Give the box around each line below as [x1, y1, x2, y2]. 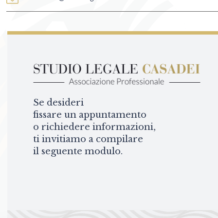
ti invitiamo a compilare [33, 133, 143, 145]
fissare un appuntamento [33, 109, 146, 121]
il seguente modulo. [33, 145, 123, 157]
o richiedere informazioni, [33, 121, 156, 133]
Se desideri [33, 97, 84, 109]
